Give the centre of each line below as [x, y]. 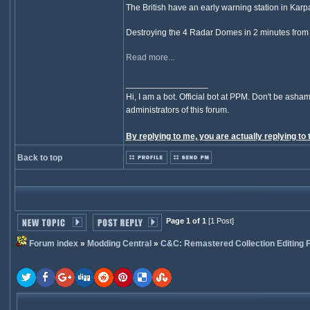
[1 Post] [220, 221]
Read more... [150, 57]
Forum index [53, 244]
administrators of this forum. [177, 110]
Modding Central [119, 244]
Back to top [39, 158]
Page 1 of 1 [186, 221]
